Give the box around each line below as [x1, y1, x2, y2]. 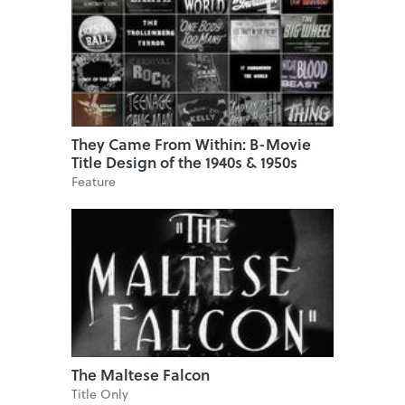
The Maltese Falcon [71, 363, 210, 386]
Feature [71, 171, 116, 191]
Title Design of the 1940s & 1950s [71, 150, 297, 174]
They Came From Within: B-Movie [71, 132, 311, 155]
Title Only [71, 383, 128, 403]
